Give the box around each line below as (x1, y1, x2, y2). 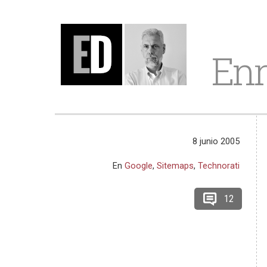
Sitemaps (157, 160, 194, 171)
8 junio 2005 (193, 136, 240, 147)
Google (125, 160, 153, 171)
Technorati (198, 160, 240, 171)
